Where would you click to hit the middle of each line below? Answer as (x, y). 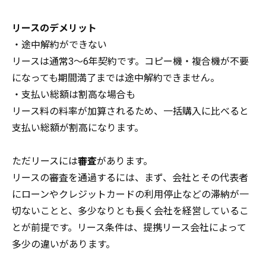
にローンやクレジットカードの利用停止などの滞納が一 (130, 194)
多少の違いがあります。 (64, 244)
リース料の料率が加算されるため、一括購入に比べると (130, 111)
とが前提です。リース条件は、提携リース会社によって (129, 227)
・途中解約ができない (59, 45)
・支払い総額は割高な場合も (74, 94)
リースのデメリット (54, 28)
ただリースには (45, 161)
